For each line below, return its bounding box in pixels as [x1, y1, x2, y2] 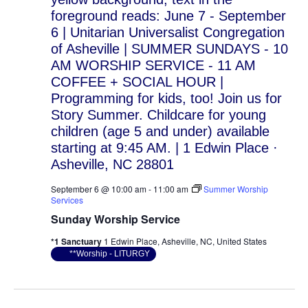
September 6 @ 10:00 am [50, 183, 146, 195]
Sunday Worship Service [50, 211, 180, 227]
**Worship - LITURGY [69, 249, 150, 258]
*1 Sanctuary [50, 235, 104, 247]
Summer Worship [203, 183, 268, 195]
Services [50, 194, 83, 206]
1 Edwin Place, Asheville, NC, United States [103, 235, 267, 247]
